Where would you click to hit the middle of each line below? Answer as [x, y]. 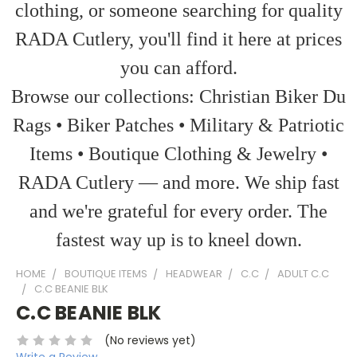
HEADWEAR [194, 274]
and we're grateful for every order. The [178, 211]
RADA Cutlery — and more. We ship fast [178, 182]
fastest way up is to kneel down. [178, 240]
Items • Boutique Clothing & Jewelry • [178, 154]
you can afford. [178, 68]
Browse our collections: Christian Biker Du [178, 96]
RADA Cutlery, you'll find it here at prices [178, 39]
